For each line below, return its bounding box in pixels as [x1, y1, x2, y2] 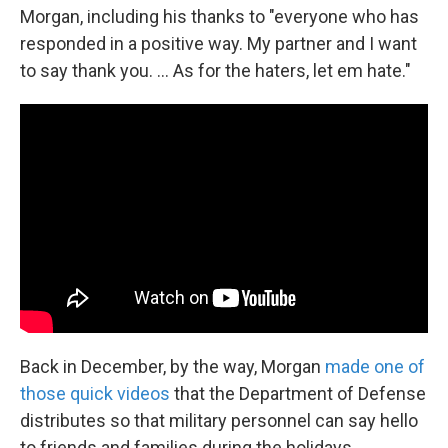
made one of [325, 356, 425, 378]
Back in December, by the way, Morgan [20, 356, 325, 378]
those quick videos [20, 383, 170, 405]
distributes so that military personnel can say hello [20, 410, 418, 432]
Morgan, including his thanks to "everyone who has [20, 5, 419, 27]
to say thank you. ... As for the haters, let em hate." [20, 59, 411, 81]
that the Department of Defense [170, 383, 426, 405]
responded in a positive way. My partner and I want [20, 32, 417, 54]
